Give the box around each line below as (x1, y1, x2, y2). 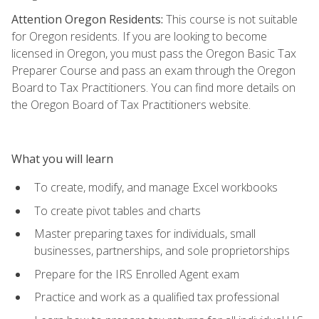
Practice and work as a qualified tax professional (34, 289, 279, 305)
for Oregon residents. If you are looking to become (11, 28, 267, 44)
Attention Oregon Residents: (11, 11, 163, 27)
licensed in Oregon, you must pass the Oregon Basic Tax (11, 45, 296, 61)
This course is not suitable (163, 11, 298, 27)
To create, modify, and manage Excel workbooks (34, 179, 278, 195)
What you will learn (11, 150, 113, 167)
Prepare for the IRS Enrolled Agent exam (34, 266, 239, 282)
